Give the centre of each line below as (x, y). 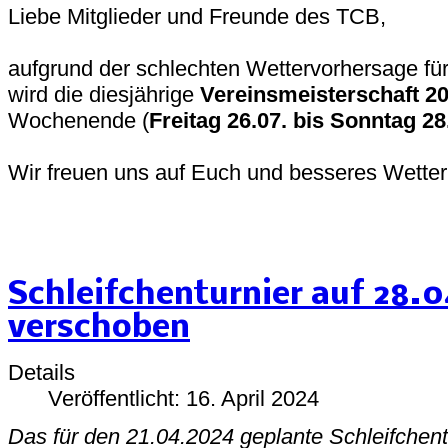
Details (41, 372)
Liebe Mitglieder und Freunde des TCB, (200, 16)
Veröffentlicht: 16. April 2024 (183, 398)
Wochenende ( (78, 120)
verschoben (99, 328)
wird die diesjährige (104, 94)
